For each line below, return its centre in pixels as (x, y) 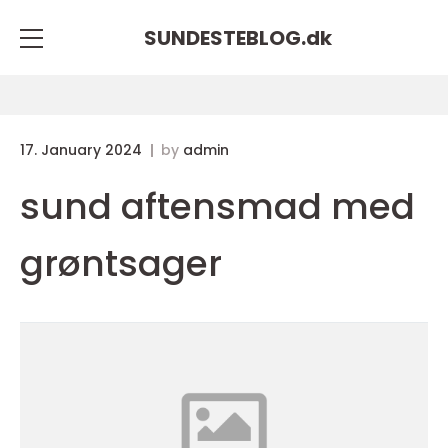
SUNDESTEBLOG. (225, 37)
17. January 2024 (83, 150)
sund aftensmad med (217, 206)
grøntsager (121, 263)
